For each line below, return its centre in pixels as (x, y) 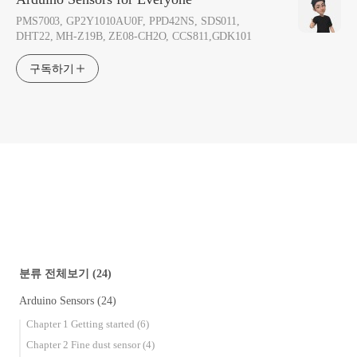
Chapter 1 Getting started (82, 324)
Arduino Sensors (58, 301)
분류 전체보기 (56, 274)
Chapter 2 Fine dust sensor (84, 345)
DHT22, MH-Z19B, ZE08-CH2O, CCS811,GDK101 (134, 37)
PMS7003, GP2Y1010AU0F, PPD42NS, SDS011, (128, 22)
